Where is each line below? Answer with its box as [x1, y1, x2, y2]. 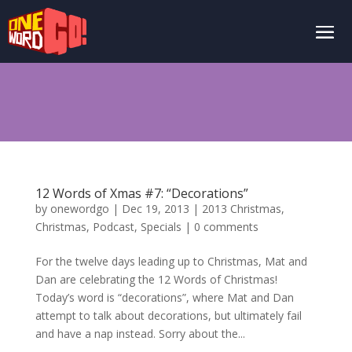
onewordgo [49, 201, 109, 216]
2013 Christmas [201, 201, 281, 216]
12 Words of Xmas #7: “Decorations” [35, 185, 248, 202]
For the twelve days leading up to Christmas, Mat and [35, 254, 307, 269]
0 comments [193, 219, 258, 234]
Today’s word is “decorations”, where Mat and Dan [35, 290, 294, 305]
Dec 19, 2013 [121, 201, 189, 216]
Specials [140, 219, 181, 234]
